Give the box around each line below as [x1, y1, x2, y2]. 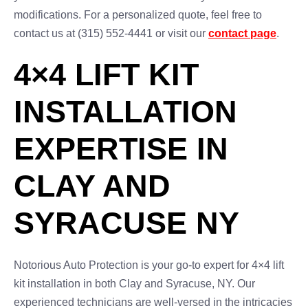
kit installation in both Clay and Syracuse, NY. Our [14, 278, 255, 289]
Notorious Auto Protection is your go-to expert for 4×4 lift [14, 259, 284, 271]
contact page [208, 27, 276, 39]
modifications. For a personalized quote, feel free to [14, 9, 262, 21]
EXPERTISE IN [14, 131, 228, 166]
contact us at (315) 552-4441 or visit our [14, 27, 208, 39]
